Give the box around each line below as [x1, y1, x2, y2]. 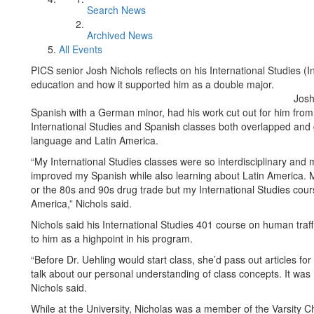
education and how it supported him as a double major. [31, 77, 274, 91]
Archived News [87, 28, 153, 42]
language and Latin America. [31, 133, 158, 147]
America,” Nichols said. [31, 196, 132, 210]
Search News [87, 3, 146, 17]
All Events [59, 42, 102, 56]
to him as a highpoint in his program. [31, 231, 193, 245]
